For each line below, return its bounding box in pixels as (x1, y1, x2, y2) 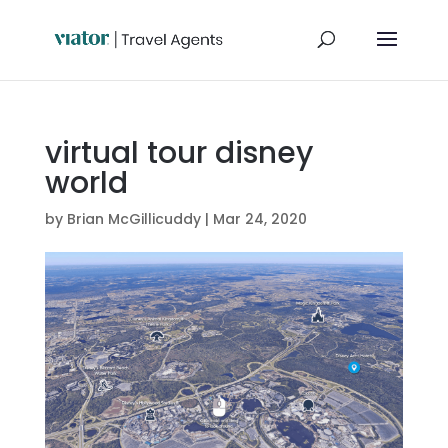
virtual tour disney (44, 132, 313, 174)
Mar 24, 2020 (212, 209, 307, 229)
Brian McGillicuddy (66, 209, 201, 229)
